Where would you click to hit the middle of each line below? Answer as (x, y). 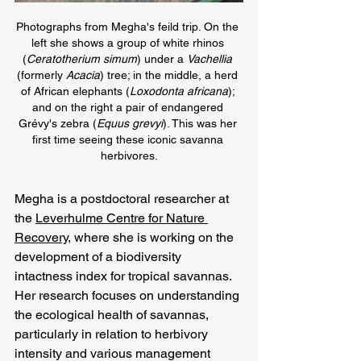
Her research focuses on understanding (129, 295)
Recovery (41, 237)
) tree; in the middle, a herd (170, 75)
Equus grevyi (129, 123)
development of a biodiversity (100, 257)
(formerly (41, 75)
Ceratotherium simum (82, 59)
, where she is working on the (152, 237)
